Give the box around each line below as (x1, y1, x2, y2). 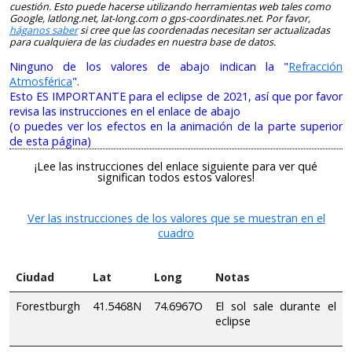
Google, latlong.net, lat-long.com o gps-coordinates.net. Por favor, (9, 11, 310, 25)
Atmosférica (9, 74, 72, 90)
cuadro (158, 225, 194, 240)
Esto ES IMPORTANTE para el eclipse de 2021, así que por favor (9, 89, 343, 104)
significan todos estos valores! (97, 169, 255, 185)
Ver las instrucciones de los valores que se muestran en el (27, 210, 325, 225)
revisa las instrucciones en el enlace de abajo (9, 104, 240, 119)
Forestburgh (16, 298, 80, 313)
